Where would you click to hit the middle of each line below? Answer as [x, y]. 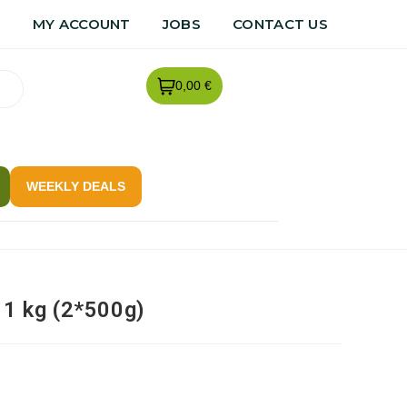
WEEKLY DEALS [75, 186]
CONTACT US [280, 24]
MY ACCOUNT [81, 24]
